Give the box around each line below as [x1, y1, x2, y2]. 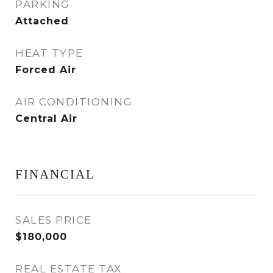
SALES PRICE [15, 214, 92, 226]
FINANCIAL [15, 167, 95, 182]
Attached [15, 15, 69, 27]
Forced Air [15, 64, 76, 76]
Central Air [15, 113, 77, 124]
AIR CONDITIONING [15, 96, 132, 108]
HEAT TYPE [15, 47, 83, 59]
